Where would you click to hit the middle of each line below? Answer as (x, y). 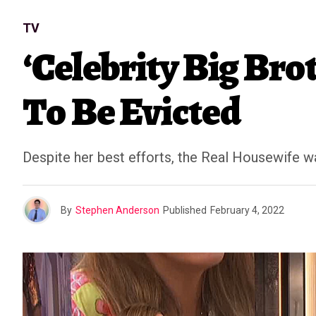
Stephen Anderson (117, 210)
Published (185, 210)
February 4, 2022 (247, 210)
